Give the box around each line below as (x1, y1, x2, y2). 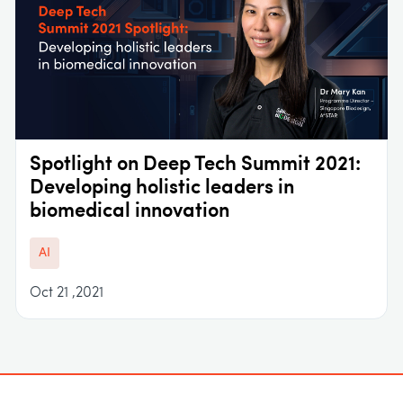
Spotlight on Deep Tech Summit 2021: (30, 155, 361, 176)
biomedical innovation (30, 201, 229, 223)
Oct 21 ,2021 (30, 286, 103, 301)
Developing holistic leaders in (30, 178, 294, 200)
